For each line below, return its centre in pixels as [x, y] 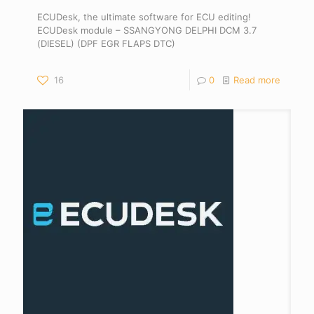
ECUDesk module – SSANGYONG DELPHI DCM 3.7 [147, 30]
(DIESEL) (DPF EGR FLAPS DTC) [106, 43]
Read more [257, 80]
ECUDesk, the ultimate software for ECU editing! [144, 17]
